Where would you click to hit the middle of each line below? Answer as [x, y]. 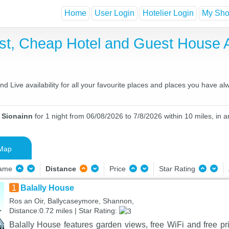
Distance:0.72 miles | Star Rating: [64, 211]
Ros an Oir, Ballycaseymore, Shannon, [71, 201]
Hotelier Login [168, 13]
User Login [114, 13]
